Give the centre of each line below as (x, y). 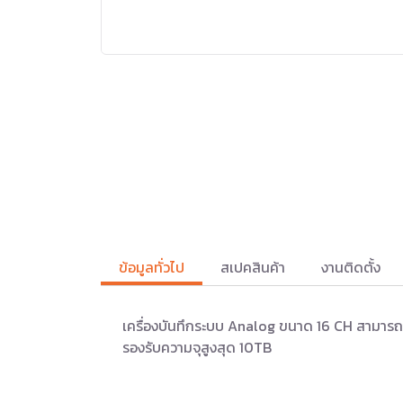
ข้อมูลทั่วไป (152, 267)
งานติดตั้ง (351, 267)
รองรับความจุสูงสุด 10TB (197, 347)
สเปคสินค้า (253, 267)
